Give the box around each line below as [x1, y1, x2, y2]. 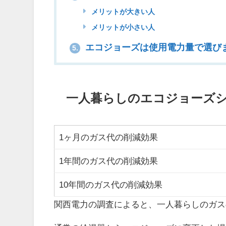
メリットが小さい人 [89, 24, 155, 31]
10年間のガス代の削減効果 [59, 180, 162, 189]
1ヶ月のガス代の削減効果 [59, 132, 158, 141]
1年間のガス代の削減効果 [59, 156, 158, 165]
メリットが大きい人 [89, 8, 155, 16]
